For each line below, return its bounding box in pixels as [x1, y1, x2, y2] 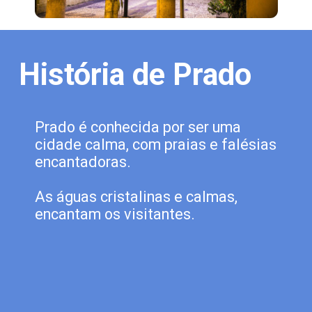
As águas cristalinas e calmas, [35, 188, 238, 206]
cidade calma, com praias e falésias [35, 136, 277, 154]
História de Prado [19, 56, 252, 93]
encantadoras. [35, 153, 132, 171]
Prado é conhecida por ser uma [35, 118, 242, 136]
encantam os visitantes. [35, 205, 196, 224]
